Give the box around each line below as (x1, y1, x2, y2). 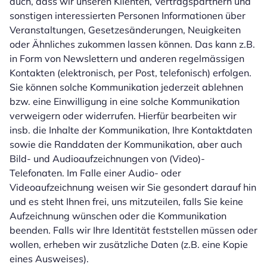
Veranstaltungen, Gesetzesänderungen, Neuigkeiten (10, 24, 241, 36)
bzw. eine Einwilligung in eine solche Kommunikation (10, 95, 240, 107)
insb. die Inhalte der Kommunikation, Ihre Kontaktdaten (10, 124, 252, 136)
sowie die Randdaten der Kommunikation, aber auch (10, 138, 242, 150)
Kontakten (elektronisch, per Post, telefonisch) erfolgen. (10, 67, 252, 79)
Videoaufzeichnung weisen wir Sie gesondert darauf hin (10, 181, 256, 193)
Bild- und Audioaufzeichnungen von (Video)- (10, 153, 205, 164)
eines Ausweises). (10, 253, 89, 265)
